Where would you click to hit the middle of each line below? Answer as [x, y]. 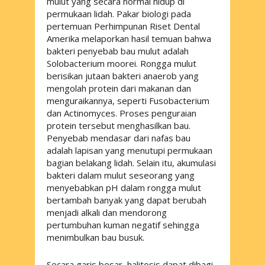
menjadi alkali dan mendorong [107, 212]
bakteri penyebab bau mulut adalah [118, 51]
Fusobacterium [179, 100]
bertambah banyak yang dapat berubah [127, 200]
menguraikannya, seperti [98, 100]
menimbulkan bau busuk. [96, 237]
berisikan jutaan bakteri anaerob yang [123, 75]
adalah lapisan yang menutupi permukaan [130, 150]
